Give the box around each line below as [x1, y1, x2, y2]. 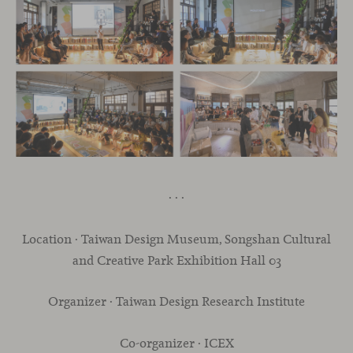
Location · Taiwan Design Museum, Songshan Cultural [22, 230, 331, 247]
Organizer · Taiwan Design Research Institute [48, 293, 305, 310]
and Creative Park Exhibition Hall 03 [72, 251, 281, 269]
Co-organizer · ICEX [119, 334, 234, 351]
